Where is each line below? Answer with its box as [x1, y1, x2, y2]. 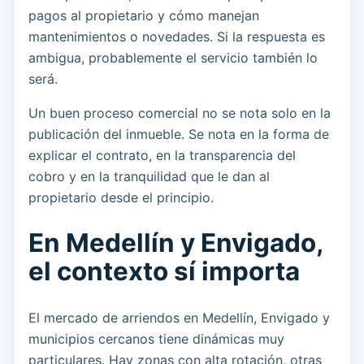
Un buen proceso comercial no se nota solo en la [28, 105, 331, 122]
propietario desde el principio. [28, 189, 214, 206]
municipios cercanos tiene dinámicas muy [28, 331, 284, 348]
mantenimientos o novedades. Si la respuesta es [28, 28, 325, 45]
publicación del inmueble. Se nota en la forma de [28, 126, 329, 143]
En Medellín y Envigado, [28, 227, 323, 259]
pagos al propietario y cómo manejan [28, 7, 259, 24]
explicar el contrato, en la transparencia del [28, 147, 296, 164]
